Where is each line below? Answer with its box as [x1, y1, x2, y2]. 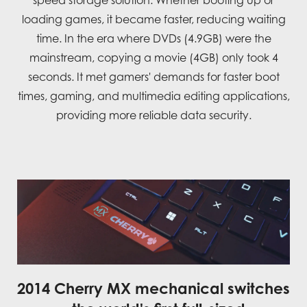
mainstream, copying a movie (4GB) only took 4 [29, 51, 278, 65]
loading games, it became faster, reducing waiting [21, 12, 286, 27]
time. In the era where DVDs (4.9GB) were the [36, 32, 271, 46]
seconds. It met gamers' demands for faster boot [27, 70, 280, 84]
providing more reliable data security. [56, 108, 251, 123]
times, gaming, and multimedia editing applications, [17, 89, 290, 103]
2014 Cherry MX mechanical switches [17, 278, 290, 297]
